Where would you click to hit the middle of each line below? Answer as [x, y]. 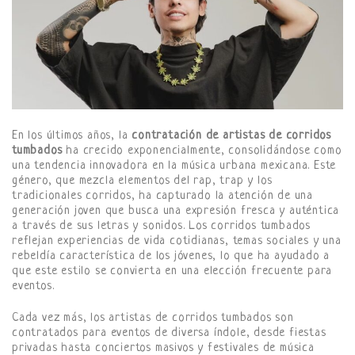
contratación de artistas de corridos [232, 136]
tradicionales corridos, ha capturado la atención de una [162, 197]
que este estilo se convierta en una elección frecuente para [172, 272]
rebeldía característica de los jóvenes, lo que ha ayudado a [171, 257]
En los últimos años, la [72, 136]
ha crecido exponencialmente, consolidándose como [202, 151]
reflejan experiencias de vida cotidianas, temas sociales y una [177, 242]
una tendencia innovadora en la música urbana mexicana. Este [174, 166]
